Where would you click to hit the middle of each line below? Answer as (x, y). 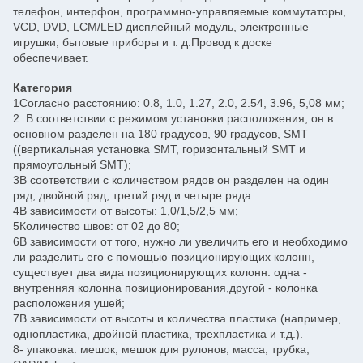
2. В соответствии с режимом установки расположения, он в (173, 118)
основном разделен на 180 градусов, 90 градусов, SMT (160, 134)
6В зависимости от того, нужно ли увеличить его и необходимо (180, 241)
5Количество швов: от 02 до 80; (96, 226)
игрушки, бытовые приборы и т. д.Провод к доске (143, 42)
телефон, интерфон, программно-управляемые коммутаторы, (179, 11)
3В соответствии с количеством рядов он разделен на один (171, 180)
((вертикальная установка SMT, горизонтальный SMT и (159, 149)
